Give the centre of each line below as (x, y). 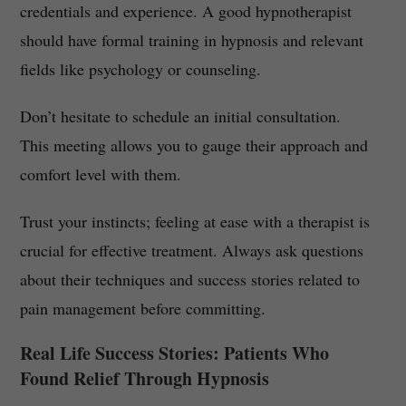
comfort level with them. (100, 174)
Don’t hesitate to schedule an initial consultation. (180, 116)
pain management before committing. (142, 309)
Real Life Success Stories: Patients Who (174, 353)
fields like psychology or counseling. (140, 69)
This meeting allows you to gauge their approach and (193, 145)
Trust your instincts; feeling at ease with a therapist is (194, 222)
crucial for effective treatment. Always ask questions (191, 251)
